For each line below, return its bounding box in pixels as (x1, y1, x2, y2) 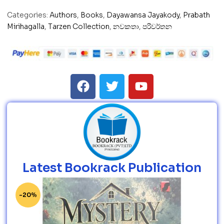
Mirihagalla (7, 22, 44, 31)
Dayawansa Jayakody (106, 10, 179, 19)
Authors (49, 10, 77, 19)
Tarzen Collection (48, 22, 109, 31)
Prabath (183, 10, 210, 19)
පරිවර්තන (142, 22, 172, 31)
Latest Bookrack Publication (22, 159, 201, 175)
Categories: (7, 10, 48, 19)
